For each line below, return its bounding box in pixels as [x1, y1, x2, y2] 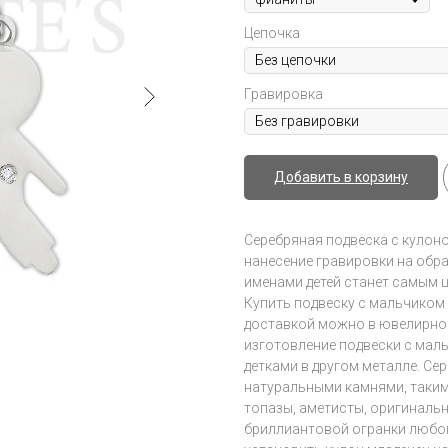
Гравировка [244, 86, 323, 103]
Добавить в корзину [274, 169, 408, 186]
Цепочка [244, 25, 300, 42]
